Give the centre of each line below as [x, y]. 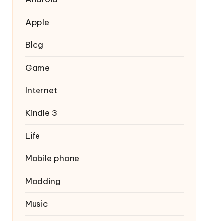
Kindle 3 [41, 113]
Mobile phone [52, 158]
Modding [43, 181]
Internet [41, 90]
